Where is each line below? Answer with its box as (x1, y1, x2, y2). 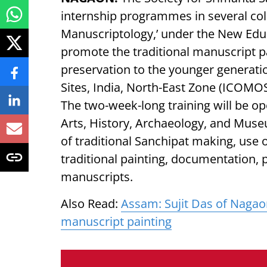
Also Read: (61, 195, 121, 212)
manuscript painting (61, 213, 172, 229)
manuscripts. (61, 169, 133, 185)
